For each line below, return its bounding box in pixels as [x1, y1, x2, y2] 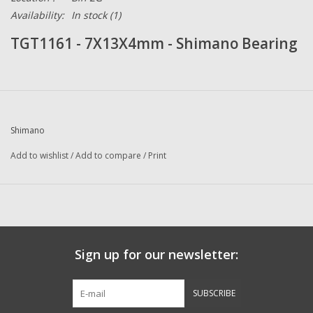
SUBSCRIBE [192, 287, 235, 300]
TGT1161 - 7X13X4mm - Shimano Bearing [10, 34, 298, 54]
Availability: [10, 8, 64, 22]
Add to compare [75, 150, 143, 162]
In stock [71, 8, 107, 22]
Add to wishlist [10, 150, 68, 162]
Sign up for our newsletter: [75, 246, 238, 263]
